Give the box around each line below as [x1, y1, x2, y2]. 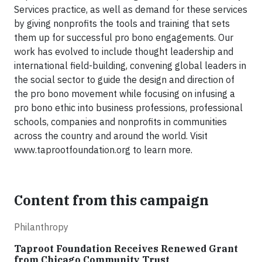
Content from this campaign [14, 191, 209, 209]
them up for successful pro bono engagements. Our [14, 32, 233, 43]
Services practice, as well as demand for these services [14, 4, 247, 15]
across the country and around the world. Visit [14, 130, 208, 142]
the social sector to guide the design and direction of [14, 74, 235, 85]
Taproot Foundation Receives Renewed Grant [14, 243, 238, 254]
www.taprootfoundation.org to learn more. [14, 144, 192, 156]
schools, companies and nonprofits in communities [14, 116, 227, 127]
